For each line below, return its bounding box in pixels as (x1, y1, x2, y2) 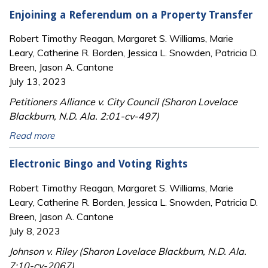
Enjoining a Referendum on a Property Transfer (9, 8, 253, 21)
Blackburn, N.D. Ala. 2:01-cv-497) (9, 110, 159, 123)
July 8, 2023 (9, 224, 60, 237)
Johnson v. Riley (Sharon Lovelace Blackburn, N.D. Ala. (9, 245, 246, 257)
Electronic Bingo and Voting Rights (9, 157, 188, 170)
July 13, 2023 (9, 75, 66, 88)
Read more (9, 130, 54, 142)
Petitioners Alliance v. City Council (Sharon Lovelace (9, 96, 237, 108)
